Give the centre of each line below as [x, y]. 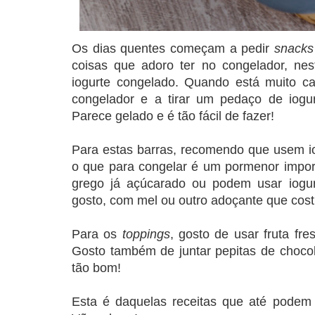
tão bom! [96, 268]
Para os [97, 234]
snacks [294, 48]
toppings [146, 234]
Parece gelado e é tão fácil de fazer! [173, 116]
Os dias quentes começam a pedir [173, 48]
